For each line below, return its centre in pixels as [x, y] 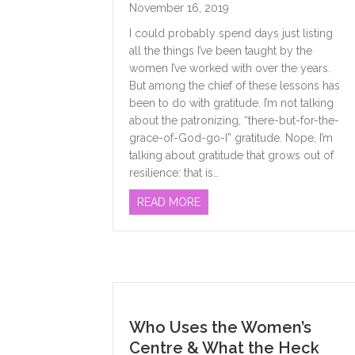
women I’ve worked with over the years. [230, 69]
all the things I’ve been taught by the [221, 51]
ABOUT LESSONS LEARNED [271, 202]
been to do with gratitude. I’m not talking [231, 103]
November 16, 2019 [179, 8]
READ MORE [169, 202]
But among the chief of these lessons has [235, 86]
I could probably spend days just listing [231, 34]
